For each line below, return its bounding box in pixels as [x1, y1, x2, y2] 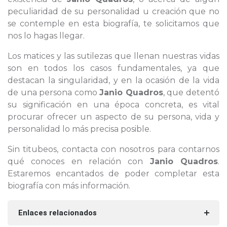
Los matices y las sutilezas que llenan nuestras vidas [8, 51, 219, 61]
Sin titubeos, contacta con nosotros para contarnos [8, 144, 219, 154]
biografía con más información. [8, 181, 130, 191]
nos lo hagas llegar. [8, 31, 85, 41]
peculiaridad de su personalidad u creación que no [8, 7, 219, 16]
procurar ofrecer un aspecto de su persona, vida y [8, 112, 219, 122]
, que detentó [163, 88, 220, 97]
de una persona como [8, 88, 100, 97]
